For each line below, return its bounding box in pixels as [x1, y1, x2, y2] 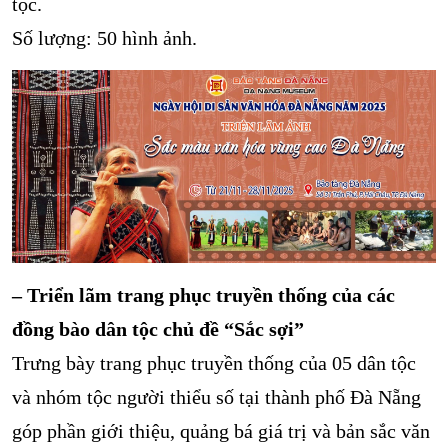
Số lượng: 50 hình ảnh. [12, 27, 197, 50]
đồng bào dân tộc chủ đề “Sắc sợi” [12, 318, 304, 341]
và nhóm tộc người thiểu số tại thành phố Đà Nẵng [12, 386, 421, 409]
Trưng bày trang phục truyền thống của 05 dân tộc [12, 352, 416, 375]
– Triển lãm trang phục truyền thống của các [12, 284, 395, 307]
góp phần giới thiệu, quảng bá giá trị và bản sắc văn [12, 420, 430, 443]
